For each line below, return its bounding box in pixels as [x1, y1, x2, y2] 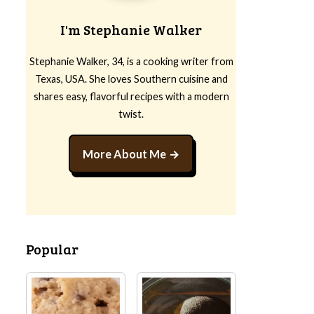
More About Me [83, 147, 167, 161]
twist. [118, 108, 144, 120]
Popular [26, 240, 78, 259]
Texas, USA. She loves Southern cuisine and [34, 73, 228, 85]
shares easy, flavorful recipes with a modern [33, 90, 229, 102]
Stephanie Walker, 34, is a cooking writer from [29, 55, 233, 67]
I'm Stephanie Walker [60, 20, 202, 39]
